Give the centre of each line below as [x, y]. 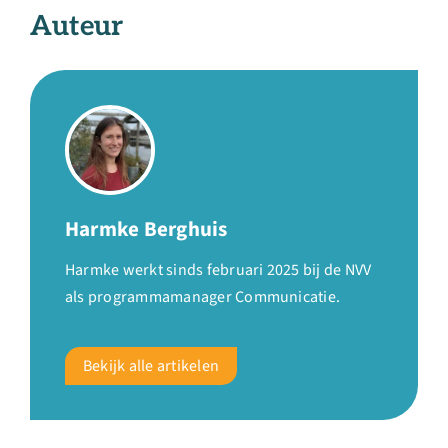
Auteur [76, 27]
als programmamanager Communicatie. [203, 296]
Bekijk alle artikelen [151, 365]
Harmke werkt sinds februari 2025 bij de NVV [218, 269]
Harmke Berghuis [146, 228]
